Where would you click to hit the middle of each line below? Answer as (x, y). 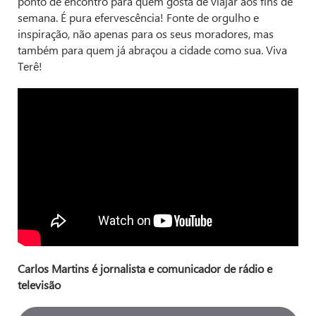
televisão (39, 285)
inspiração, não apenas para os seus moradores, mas (146, 34)
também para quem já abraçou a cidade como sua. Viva (152, 50)
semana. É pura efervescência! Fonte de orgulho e (138, 18)
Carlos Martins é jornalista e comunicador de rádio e (145, 269)
